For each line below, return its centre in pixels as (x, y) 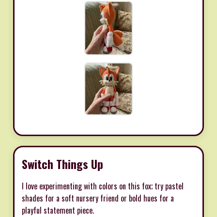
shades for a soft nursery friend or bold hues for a (98, 198)
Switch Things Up (62, 164)
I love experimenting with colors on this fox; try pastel (103, 186)
